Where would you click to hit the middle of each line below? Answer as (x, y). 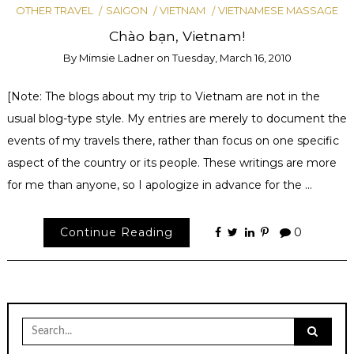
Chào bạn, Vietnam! (177, 36)
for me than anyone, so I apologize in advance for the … (159, 185)
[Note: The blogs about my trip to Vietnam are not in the (163, 96)
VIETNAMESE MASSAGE (278, 10)
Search (41, 324)
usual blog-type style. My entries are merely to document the (177, 118)
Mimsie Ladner (116, 58)
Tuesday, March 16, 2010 (232, 58)
